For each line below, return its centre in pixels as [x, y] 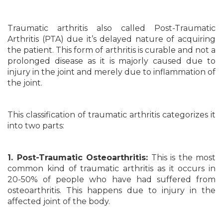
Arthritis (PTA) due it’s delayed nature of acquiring [111, 39]
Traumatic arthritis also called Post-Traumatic [111, 28]
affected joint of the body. [59, 201]
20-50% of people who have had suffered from [111, 179]
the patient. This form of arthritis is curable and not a [111, 50]
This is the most [182, 158]
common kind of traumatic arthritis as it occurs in [111, 168]
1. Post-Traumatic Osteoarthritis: [78, 158]
